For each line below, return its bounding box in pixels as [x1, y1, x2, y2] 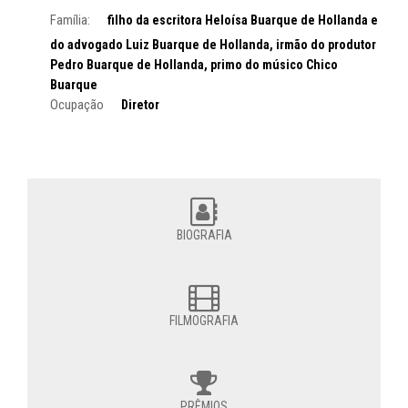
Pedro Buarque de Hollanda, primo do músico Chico [50, 57, 338, 73]
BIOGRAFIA [176, 228, 232, 243]
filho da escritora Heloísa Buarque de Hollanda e [107, 13, 378, 28]
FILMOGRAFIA [169, 313, 239, 329]
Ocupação [50, 97, 104, 114]
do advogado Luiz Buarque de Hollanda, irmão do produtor [50, 37, 376, 53]
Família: [50, 12, 90, 29]
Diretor [121, 97, 159, 113]
